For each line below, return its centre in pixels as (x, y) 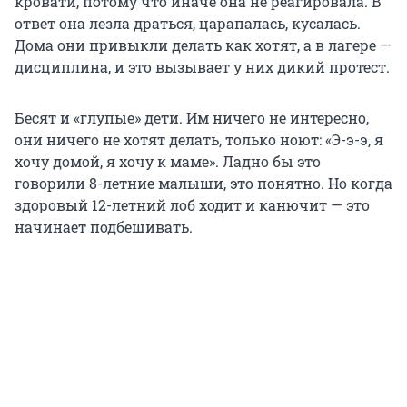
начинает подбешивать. (104, 227)
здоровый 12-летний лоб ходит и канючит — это (192, 205)
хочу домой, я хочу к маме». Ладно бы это (168, 162)
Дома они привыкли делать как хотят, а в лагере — (203, 45)
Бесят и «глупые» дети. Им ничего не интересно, (192, 118)
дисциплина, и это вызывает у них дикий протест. (202, 67)
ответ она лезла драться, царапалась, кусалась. (188, 24)
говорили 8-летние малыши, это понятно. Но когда (203, 184)
